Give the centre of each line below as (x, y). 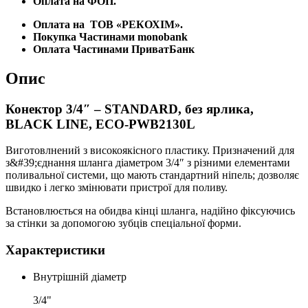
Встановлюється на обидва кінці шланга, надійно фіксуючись (150, 211)
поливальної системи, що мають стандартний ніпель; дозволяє (152, 175)
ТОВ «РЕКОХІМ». (136, 24)
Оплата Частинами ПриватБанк (114, 49)
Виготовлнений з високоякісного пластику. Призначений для (150, 151)
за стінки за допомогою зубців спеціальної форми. (125, 223)
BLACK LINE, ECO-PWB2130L (100, 124)
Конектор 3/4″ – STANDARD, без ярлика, (130, 109)
